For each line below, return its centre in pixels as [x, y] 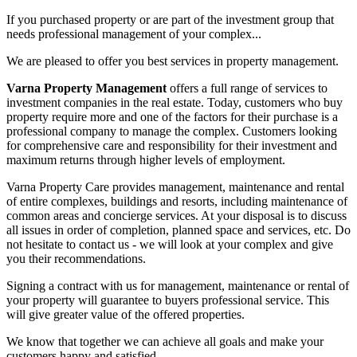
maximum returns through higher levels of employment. [146, 159]
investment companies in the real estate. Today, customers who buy [175, 102]
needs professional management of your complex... [134, 33]
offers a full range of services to [247, 88]
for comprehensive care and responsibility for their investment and [172, 145]
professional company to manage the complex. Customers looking [172, 131]
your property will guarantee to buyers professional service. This [168, 300]
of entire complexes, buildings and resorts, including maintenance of [177, 201]
